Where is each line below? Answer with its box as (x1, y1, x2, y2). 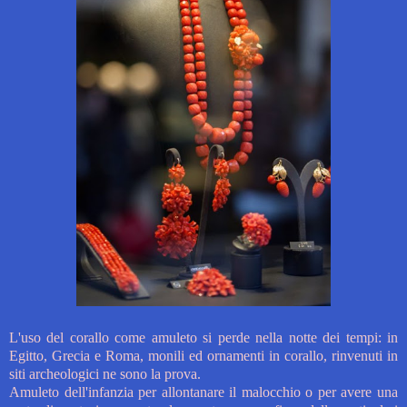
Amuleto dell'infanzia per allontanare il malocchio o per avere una (9, 384, 398, 401)
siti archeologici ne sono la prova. (9, 366, 201, 382)
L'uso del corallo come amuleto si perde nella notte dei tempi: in (9, 330, 398, 346)
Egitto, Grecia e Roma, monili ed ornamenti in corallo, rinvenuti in (9, 348, 398, 364)
